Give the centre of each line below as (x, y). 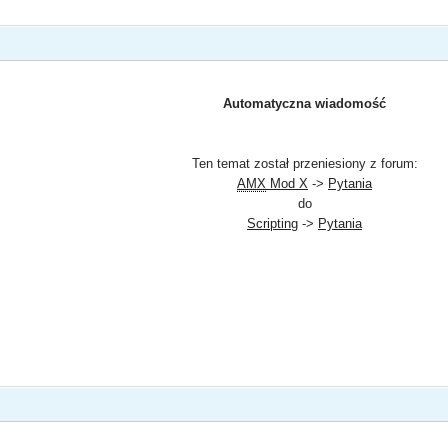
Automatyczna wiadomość (304, 103)
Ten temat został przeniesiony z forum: (304, 163)
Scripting (272, 223)
